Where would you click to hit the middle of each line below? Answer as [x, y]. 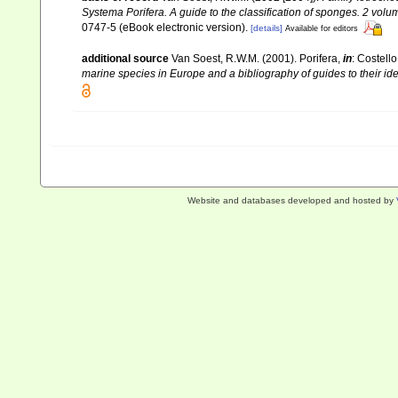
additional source [125, 59]
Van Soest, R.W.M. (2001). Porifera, [257, 59]
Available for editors [322, 28]
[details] [267, 28]
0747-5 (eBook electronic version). [165, 27]
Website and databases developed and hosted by [291, 200]
